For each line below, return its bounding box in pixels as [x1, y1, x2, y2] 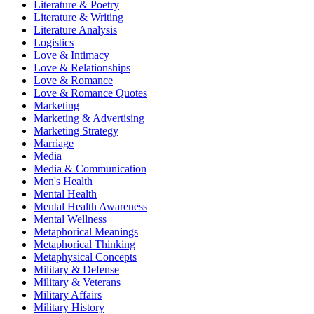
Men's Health [34, 175, 93, 188]
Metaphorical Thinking [34, 238, 135, 251]
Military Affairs [34, 289, 102, 301]
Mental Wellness [34, 213, 107, 226]
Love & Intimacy [34, 49, 109, 62]
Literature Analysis [34, 24, 117, 36]
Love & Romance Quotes [34, 87, 147, 100]
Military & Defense [34, 264, 119, 276]
